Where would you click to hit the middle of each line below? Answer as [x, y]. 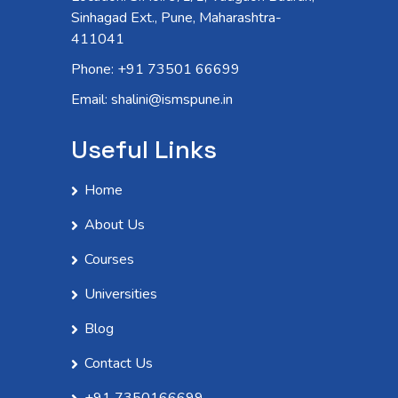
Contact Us [119, 363]
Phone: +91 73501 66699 [155, 69]
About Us [115, 224]
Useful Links [144, 149]
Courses [109, 259]
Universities [121, 294]
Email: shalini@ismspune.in [152, 99]
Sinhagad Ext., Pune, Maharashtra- [176, 17]
